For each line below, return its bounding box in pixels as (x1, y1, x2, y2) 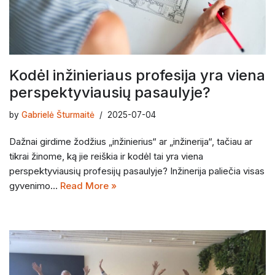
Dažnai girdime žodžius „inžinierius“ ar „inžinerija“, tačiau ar (9, 135, 252, 147)
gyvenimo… (9, 179, 60, 192)
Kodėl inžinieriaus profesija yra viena (9, 66, 265, 84)
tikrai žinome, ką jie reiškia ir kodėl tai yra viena (9, 150, 203, 162)
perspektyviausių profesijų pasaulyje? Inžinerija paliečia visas (9, 165, 265, 177)
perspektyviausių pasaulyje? (9, 83, 211, 101)
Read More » (60, 179, 117, 192)
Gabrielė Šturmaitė (21, 109, 95, 120)
